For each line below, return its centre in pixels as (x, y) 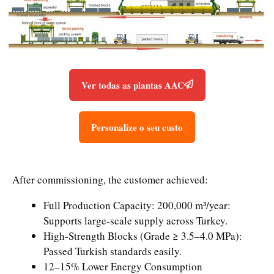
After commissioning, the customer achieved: (110, 180)
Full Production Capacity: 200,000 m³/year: (137, 205)
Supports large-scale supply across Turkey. (135, 220)
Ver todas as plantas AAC (132, 85)
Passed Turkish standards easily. (113, 251)
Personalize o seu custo (137, 127)
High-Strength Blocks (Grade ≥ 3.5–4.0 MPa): (143, 236)
